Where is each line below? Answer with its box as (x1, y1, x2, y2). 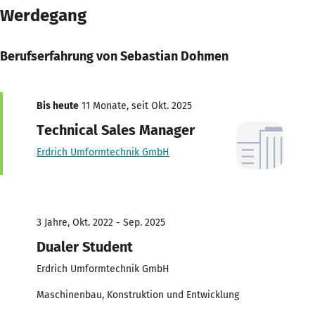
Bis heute (37, 99, 79, 112)
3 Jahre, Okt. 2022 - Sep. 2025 (37, 216, 165, 229)
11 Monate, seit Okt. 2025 (79, 99, 192, 112)
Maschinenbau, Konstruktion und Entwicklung (37, 288, 239, 301)
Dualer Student (37, 238, 133, 255)
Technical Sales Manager (37, 121, 195, 139)
